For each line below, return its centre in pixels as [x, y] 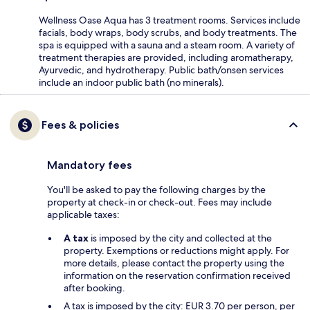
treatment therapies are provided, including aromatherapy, [166, 57]
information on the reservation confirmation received [177, 275]
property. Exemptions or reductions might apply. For [176, 250]
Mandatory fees [89, 165]
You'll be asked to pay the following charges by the [156, 189]
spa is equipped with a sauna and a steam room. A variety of [167, 45]
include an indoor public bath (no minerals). [131, 82]
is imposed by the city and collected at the [180, 238]
